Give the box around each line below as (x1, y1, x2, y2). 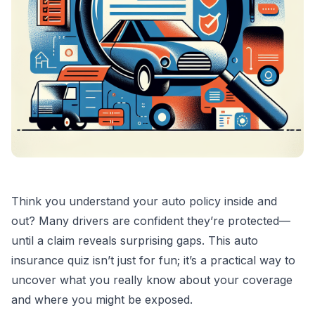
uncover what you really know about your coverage (11, 273, 292, 287)
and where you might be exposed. (11, 292, 193, 307)
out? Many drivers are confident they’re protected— (11, 214, 290, 228)
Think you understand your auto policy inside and (11, 194, 277, 208)
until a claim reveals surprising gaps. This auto (11, 233, 258, 247)
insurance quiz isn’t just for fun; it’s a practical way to (11, 253, 295, 267)
